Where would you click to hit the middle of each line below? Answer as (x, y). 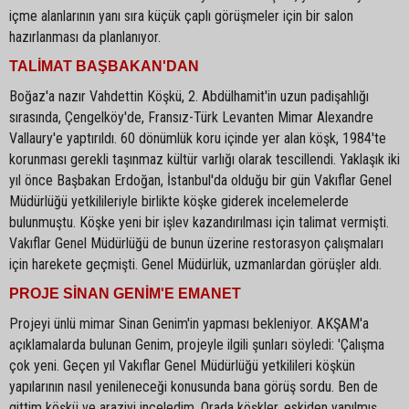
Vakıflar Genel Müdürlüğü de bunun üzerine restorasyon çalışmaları (196, 243)
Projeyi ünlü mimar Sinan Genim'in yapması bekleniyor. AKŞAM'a (189, 324)
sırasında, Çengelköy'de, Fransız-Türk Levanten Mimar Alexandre (191, 117)
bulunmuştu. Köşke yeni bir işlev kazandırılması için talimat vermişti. (199, 222)
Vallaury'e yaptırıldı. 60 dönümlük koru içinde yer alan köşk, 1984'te (198, 138)
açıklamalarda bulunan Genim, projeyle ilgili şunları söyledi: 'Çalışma (197, 345)
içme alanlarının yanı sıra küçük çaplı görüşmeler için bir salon (181, 16)
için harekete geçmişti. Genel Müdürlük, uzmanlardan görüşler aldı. (195, 264)
